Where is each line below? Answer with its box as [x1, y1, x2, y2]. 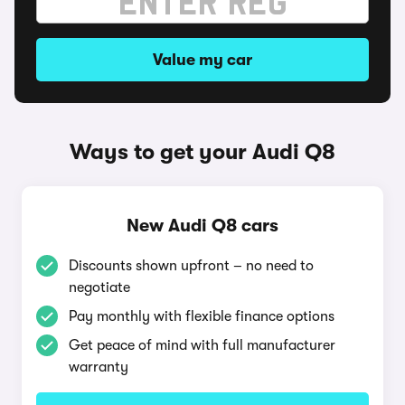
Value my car [153, 51, 252, 69]
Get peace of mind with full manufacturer [69, 337, 335, 353]
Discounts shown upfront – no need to [69, 258, 314, 274]
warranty [69, 359, 128, 375]
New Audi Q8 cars [127, 215, 278, 236]
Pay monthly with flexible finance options [69, 308, 334, 325]
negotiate [69, 279, 130, 296]
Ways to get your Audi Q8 [70, 139, 335, 165]
